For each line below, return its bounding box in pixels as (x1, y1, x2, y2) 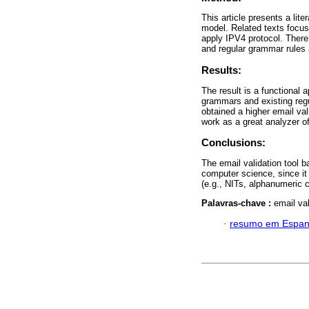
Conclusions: (201, 137, 266, 149)
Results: (201, 64, 241, 77)
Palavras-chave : (201, 197, 274, 208)
